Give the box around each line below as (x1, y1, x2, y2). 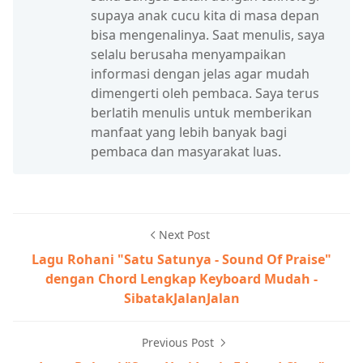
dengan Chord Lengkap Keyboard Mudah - (45, 269, 318, 288)
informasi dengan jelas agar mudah (91, 64, 310, 83)
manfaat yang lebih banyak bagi (91, 122, 287, 141)
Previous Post (141, 334, 217, 350)
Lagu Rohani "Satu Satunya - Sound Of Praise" (32, 250, 331, 268)
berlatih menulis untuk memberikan (91, 103, 312, 122)
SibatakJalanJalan (123, 288, 240, 307)
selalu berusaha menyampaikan (91, 45, 286, 63)
